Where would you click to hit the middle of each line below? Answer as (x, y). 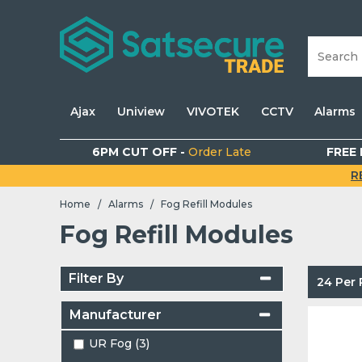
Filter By (96, 279)
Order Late (219, 152)
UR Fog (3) (119, 344)
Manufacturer (116, 315)
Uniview (141, 112)
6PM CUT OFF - (140, 152)
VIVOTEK (213, 112)
